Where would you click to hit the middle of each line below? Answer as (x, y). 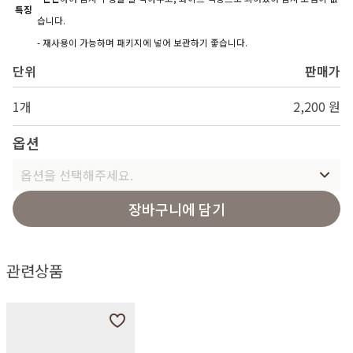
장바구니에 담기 (176, 209)
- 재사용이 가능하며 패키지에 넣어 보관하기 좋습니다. (142, 43)
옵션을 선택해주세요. (77, 175)
